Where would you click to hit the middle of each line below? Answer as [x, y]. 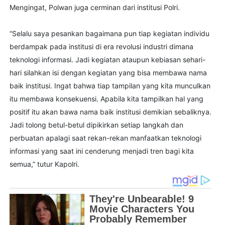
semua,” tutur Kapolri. [44, 164]
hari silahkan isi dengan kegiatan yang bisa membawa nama [108, 73]
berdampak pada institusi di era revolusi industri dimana [101, 47]
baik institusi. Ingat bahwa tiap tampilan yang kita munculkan [110, 86]
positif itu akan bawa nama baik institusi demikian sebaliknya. [110, 112]
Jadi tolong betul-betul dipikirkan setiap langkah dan [96, 125]
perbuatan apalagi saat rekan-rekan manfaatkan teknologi [105, 138]
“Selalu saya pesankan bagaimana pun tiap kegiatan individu [109, 34]
